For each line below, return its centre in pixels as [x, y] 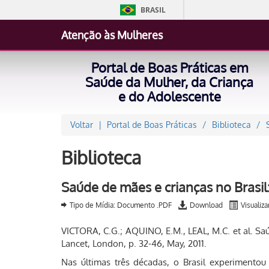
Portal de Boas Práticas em [169, 67]
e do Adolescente [169, 96]
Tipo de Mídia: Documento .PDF [121, 205]
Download [206, 205]
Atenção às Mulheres [112, 35]
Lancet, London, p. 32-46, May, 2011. [134, 243]
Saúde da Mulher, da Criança [169, 82]
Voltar [82, 125]
